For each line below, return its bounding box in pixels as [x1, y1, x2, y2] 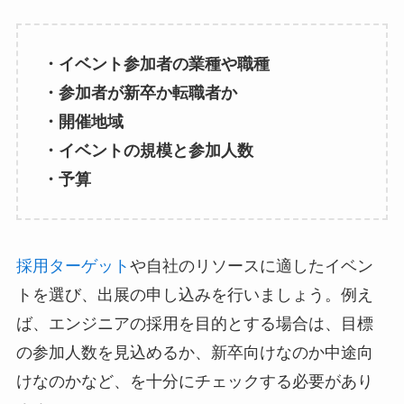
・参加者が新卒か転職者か [41, 83, 237, 102]
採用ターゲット [15, 257, 130, 276]
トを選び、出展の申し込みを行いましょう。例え [15, 286, 373, 305]
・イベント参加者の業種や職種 [41, 54, 270, 73]
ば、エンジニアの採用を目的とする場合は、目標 [15, 315, 373, 334]
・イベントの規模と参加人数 [41, 141, 253, 160]
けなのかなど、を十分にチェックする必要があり [15, 372, 373, 391]
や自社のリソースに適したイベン [129, 257, 373, 276]
